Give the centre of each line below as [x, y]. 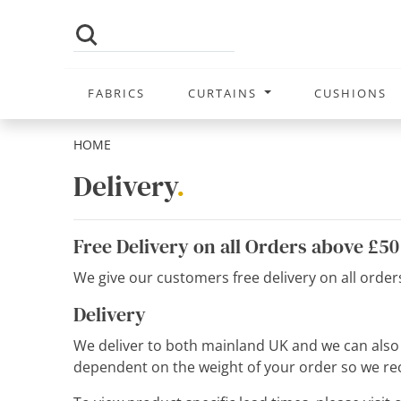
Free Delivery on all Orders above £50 [236, 247]
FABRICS [116, 93]
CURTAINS [224, 93]
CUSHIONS [351, 93]
